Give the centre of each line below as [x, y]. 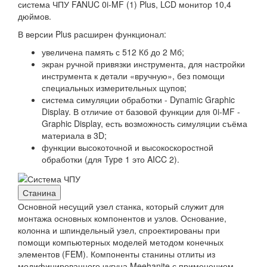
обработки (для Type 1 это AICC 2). [111, 159]
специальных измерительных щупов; [114, 88]
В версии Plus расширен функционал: [92, 34]
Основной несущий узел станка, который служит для [121, 206]
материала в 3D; [74, 136]
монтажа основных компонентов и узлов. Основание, [122, 218]
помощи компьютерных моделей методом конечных [121, 242]
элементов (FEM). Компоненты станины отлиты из [117, 254]
